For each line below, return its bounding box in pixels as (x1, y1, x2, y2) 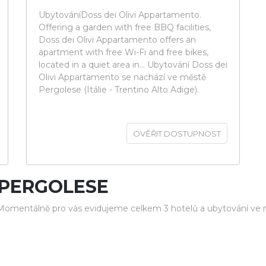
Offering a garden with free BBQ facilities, (39, 22, 211, 33)
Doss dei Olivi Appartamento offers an (39, 34, 196, 45)
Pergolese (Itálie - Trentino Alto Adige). (39, 84, 199, 95)
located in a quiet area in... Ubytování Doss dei (39, 59, 227, 70)
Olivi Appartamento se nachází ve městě (39, 72, 206, 83)
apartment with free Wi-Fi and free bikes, (39, 47, 208, 58)
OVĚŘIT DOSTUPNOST (133, 129, 221, 138)
